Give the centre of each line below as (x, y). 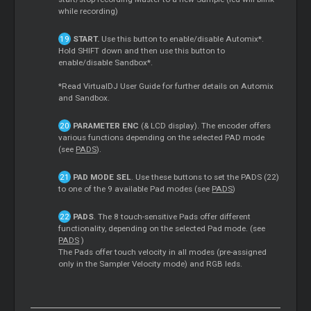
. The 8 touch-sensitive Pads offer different (172, 217)
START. (85, 39)
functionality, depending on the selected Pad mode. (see (162, 229)
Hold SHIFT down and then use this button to (142, 51)
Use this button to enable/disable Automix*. (181, 39)
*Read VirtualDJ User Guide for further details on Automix (166, 86)
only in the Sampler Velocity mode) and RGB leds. (151, 264)
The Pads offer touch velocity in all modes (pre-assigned (163, 252)
